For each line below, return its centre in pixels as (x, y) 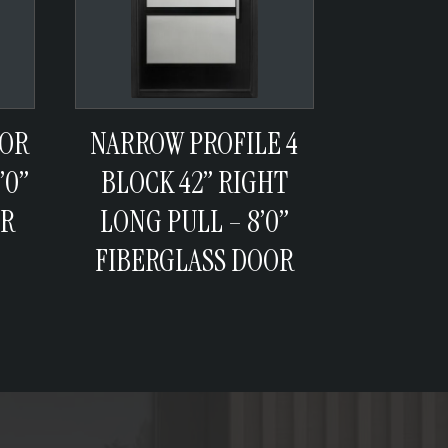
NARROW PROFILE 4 (194, 143)
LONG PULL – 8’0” (194, 221)
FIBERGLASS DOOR (194, 260)
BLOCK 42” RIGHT (194, 182)
